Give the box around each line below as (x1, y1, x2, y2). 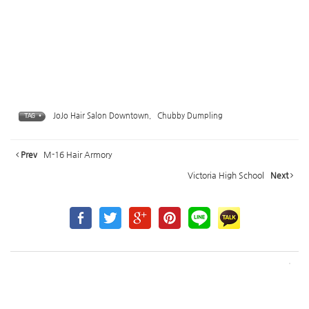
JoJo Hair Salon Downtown (53, 111, 149, 120)
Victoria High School (188, 170, 266, 180)
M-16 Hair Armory (41, 150, 112, 159)
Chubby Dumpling (157, 111, 223, 120)
